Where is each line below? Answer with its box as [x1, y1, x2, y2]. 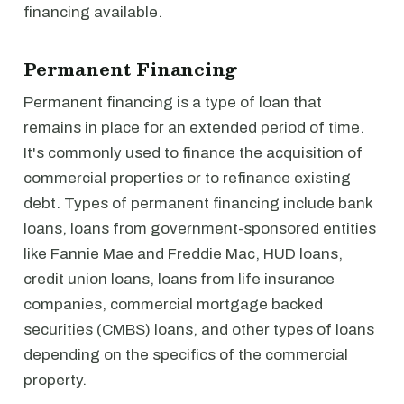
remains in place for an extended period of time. [23, 119, 364, 136]
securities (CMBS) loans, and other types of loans [23, 321, 374, 338]
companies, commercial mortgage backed [23, 296, 323, 313]
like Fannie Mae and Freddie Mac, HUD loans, [23, 245, 343, 262]
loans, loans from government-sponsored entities [23, 220, 376, 237]
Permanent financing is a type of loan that [23, 94, 322, 111]
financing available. [23, 4, 162, 21]
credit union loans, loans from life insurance [23, 271, 335, 288]
